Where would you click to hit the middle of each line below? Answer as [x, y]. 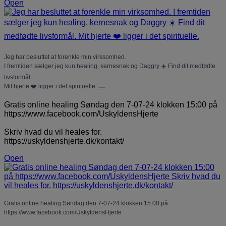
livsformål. [18, 77]
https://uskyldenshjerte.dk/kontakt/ [64, 141]
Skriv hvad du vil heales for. [53, 132]
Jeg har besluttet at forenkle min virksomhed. [65, 57]
